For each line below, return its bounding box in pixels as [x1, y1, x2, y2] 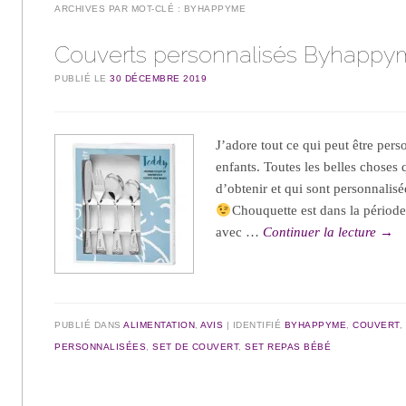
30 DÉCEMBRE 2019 [110, 73, 208, 84]
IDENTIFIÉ [232, 319, 285, 330]
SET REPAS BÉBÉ [245, 341, 332, 352]
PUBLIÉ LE [54, 73, 111, 84]
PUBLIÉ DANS [54, 319, 124, 330]
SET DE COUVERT [152, 341, 239, 352]
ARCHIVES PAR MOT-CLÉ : [54, 4, 184, 14]
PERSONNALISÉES [54, 341, 147, 352]
